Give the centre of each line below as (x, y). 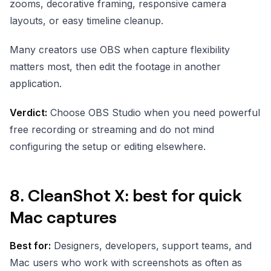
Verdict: (28, 112)
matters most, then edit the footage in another (115, 66)
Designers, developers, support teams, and (151, 245)
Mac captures (63, 216)
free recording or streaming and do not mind (112, 129)
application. (36, 83)
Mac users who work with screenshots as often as (126, 262)
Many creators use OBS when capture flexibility (120, 49)
